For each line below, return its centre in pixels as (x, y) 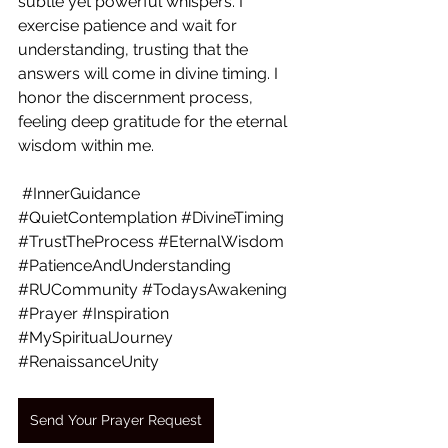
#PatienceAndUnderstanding (124, 265)
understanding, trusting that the (135, 49)
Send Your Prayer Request (116, 420)
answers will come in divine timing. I (150, 73)
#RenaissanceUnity (88, 361)
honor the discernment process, (137, 97)
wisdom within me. (86, 145)
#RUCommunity (78, 289)
